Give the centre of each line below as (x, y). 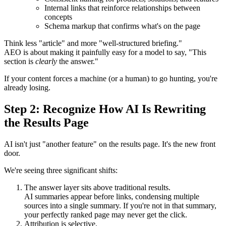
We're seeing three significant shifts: (61, 171)
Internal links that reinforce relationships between (122, 8)
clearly (46, 62)
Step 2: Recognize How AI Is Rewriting (105, 109)
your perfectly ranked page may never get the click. (106, 215)
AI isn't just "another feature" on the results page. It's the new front (110, 144)
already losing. (27, 88)
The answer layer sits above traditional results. (97, 188)
